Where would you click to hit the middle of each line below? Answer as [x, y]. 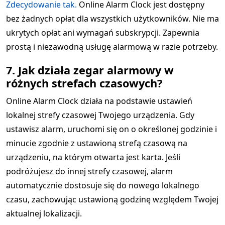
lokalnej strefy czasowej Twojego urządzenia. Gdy [100, 115]
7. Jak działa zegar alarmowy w [90, 70]
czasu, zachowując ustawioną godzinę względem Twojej [112, 199]
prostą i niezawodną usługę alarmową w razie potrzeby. [112, 47]
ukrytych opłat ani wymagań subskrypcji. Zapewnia [103, 33]
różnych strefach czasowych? [84, 83]
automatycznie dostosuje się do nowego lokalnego [103, 185]
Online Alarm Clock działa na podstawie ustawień [99, 101]
